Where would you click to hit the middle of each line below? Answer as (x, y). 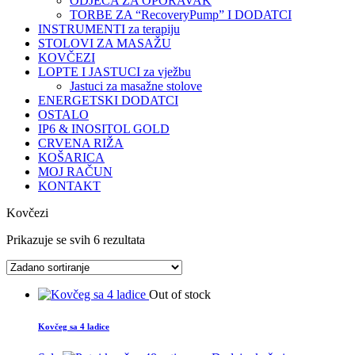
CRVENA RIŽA (81, 143)
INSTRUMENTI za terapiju (109, 29)
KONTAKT (69, 186)
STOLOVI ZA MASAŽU (105, 43)
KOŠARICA (71, 157)
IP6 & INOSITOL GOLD (104, 129)
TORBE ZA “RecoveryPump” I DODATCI (181, 15)
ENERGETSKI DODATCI (108, 100)
